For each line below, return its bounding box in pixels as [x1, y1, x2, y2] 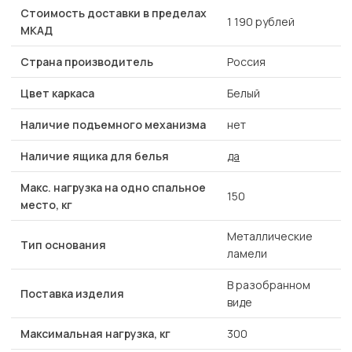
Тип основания [20, 237, 106, 253]
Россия [227, 54, 266, 70]
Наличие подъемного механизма [20, 117, 206, 133]
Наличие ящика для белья [20, 148, 169, 164]
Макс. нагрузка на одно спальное [20, 180, 206, 196]
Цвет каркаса [20, 86, 94, 101]
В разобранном [227, 277, 310, 293]
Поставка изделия [20, 286, 124, 302]
